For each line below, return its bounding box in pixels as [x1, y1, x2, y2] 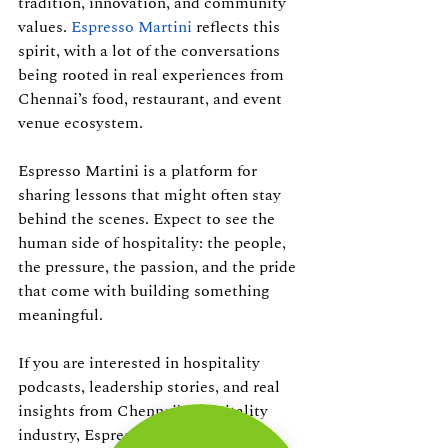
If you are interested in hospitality [18, 351, 264, 375]
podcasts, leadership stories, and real [18, 375, 284, 399]
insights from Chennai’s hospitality [18, 399, 272, 423]
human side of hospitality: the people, [18, 231, 290, 255]
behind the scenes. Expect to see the [18, 207, 279, 231]
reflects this [192, 15, 284, 39]
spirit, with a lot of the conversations [18, 39, 284, 63]
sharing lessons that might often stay [18, 183, 285, 207]
